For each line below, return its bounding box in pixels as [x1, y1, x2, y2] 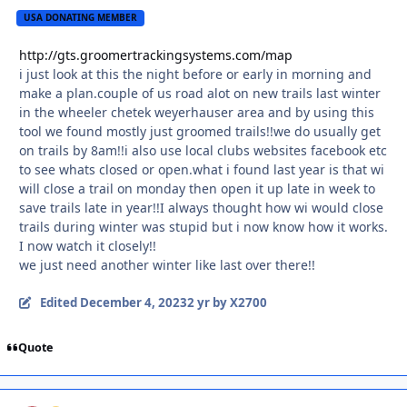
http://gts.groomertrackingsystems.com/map [19, 45, 293, 64]
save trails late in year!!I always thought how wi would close [19, 198, 383, 216]
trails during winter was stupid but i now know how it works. [19, 217, 388, 235]
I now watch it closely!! [19, 236, 156, 254]
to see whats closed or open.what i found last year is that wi [19, 160, 384, 178]
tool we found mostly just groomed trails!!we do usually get [19, 122, 381, 140]
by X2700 [209, 293, 267, 311]
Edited [39, 293, 80, 311]
